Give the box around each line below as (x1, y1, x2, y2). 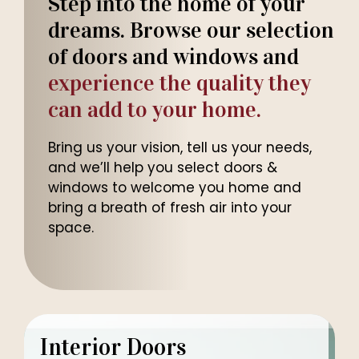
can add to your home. (48, 95, 261, 123)
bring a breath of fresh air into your (48, 197, 292, 217)
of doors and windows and (48, 42, 299, 71)
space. (48, 217, 94, 237)
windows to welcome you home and (48, 177, 301, 197)
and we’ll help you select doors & (48, 157, 277, 177)
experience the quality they (48, 69, 311, 97)
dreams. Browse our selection (48, 16, 334, 44)
